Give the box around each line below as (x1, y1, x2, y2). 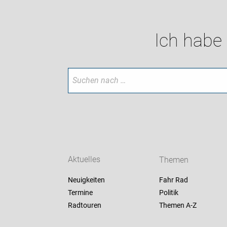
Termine (68, 188, 93, 197)
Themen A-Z (159, 201, 197, 210)
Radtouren (68, 201, 102, 210)
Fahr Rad (159, 176, 188, 184)
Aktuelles (68, 155, 101, 165)
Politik (159, 188, 178, 197)
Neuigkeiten (68, 176, 105, 184)
